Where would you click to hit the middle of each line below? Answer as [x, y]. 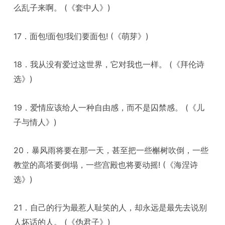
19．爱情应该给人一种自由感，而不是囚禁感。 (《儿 [109, 107]
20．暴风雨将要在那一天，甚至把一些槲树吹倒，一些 [111, 150]
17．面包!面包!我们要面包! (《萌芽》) [81, 36]
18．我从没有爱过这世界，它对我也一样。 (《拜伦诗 [109, 65]
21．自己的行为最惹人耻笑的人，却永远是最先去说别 [110, 208]
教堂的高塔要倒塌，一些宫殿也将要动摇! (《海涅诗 [106, 164]
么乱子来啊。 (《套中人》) [62, 8]
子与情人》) [35, 122]
